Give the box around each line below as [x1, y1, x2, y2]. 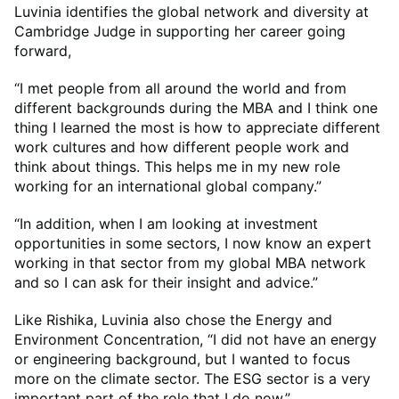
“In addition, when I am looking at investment [14, 215, 318, 233]
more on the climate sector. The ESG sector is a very [14, 370, 370, 388]
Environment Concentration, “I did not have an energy [14, 330, 377, 349]
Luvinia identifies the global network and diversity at [14, 3, 369, 21]
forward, [14, 42, 80, 61]
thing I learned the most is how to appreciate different [14, 118, 380, 137]
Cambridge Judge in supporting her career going [14, 22, 346, 41]
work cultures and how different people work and [14, 138, 349, 157]
